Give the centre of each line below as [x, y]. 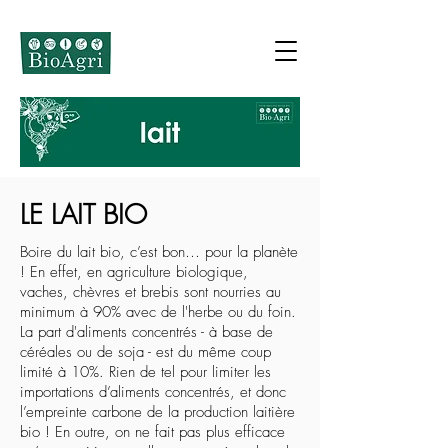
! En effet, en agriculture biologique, [134, 272]
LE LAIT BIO [83, 214]
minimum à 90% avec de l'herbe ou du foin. [158, 312]
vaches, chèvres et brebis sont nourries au [150, 292]
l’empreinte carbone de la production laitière [157, 412]
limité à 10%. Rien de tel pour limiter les [145, 372]
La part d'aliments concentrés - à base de [146, 332]
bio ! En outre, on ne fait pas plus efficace [152, 432]
